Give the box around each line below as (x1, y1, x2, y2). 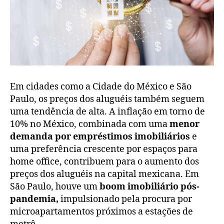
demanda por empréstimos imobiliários (10, 131, 190, 143)
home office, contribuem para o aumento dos (10, 156, 199, 168)
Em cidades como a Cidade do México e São (10, 81, 191, 93)
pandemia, (10, 193, 58, 205)
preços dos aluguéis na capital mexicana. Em (10, 168, 199, 180)
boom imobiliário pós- (99, 181, 199, 193)
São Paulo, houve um (10, 181, 99, 193)
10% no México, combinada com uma (10, 118, 169, 130)
